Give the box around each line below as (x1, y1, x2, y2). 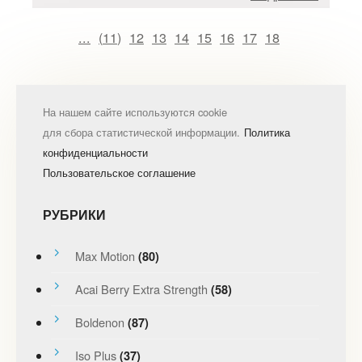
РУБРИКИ (42, 204, 106, 224)
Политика (243, 124, 290, 140)
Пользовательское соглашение (42, 164, 196, 180)
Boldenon (74, 313, 124, 330)
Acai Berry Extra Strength (74, 280, 208, 297)
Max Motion (74, 246, 135, 264)
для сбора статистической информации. (42, 124, 240, 140)
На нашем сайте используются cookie (42, 103, 227, 120)
